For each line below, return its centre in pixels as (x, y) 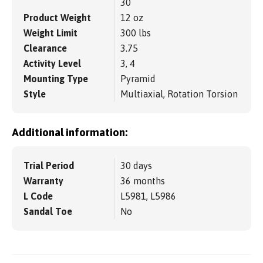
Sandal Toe (48, 212)
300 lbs (135, 33)
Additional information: (70, 133)
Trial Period (49, 166)
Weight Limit (50, 33)
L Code (38, 196)
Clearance (45, 48)
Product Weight (57, 17)
